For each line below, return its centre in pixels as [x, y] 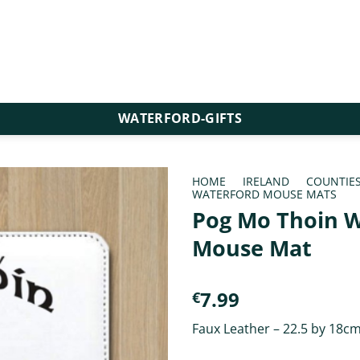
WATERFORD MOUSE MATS [264, 194]
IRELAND [266, 181]
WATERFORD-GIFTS [180, 118]
